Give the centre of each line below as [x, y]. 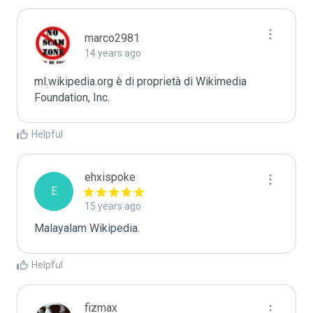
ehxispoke [110, 177]
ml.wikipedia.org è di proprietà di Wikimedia [140, 81]
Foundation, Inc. [72, 97]
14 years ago [113, 53]
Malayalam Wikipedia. [87, 228]
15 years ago [113, 206]
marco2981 [112, 38]
